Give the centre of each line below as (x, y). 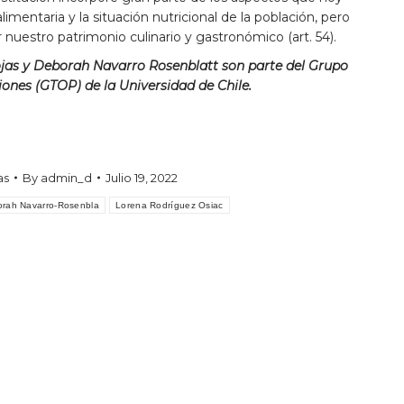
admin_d (66, 177)
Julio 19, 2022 (141, 177)
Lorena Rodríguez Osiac (170, 205)
